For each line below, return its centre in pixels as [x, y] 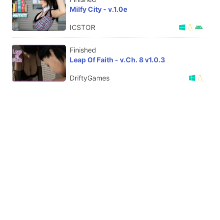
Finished [83, 50]
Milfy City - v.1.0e [98, 9]
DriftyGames [90, 78]
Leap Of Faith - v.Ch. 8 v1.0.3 [117, 59]
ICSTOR [82, 27]
